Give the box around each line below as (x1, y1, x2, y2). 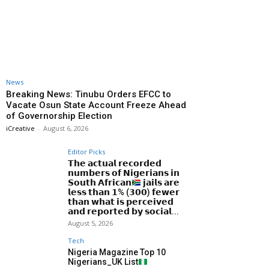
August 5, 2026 (68, 219, 113, 228)
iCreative (6, 124, 35, 133)
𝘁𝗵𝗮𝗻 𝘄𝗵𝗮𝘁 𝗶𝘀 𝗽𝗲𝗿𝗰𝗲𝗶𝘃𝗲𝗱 (68, 197, 174, 207)
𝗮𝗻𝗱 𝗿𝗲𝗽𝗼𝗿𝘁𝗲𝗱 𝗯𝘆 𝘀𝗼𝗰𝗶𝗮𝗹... (68, 207, 179, 217)
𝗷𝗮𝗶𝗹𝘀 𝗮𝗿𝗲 (141, 178, 180, 188)
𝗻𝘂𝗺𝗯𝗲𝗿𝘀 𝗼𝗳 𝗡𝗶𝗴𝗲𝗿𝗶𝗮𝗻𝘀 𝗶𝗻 (68, 168, 180, 178)
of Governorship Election (6, 110, 112, 122)
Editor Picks (68, 147, 105, 157)
